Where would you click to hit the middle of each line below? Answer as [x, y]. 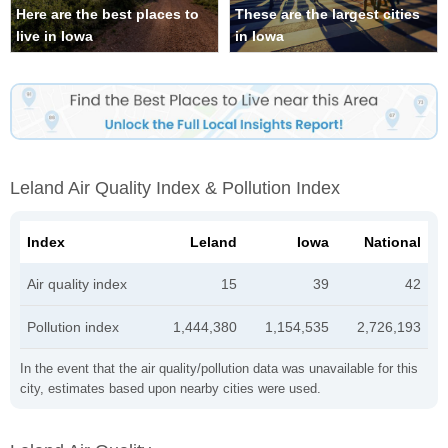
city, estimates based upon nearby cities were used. [170, 388]
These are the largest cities [327, 14]
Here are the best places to [107, 14]
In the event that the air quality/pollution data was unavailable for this [219, 368]
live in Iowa [54, 36]
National [392, 241]
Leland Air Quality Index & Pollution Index [175, 187]
